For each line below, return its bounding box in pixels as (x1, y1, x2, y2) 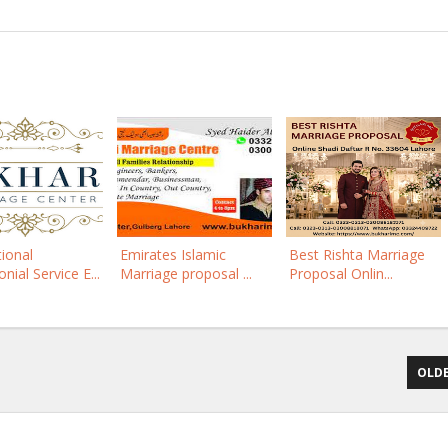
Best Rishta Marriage (289, 245, 425, 264)
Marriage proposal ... (120, 264, 252, 283)
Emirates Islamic (120, 245, 226, 264)
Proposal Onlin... (289, 264, 393, 283)
